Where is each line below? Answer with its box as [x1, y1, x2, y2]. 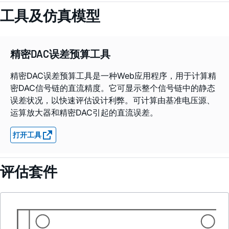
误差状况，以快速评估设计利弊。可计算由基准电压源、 [10, 95, 215, 106]
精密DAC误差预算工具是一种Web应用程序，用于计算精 [10, 71, 216, 81]
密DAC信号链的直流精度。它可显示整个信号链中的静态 [10, 83, 215, 94]
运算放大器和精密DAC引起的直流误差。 [10, 107, 158, 118]
